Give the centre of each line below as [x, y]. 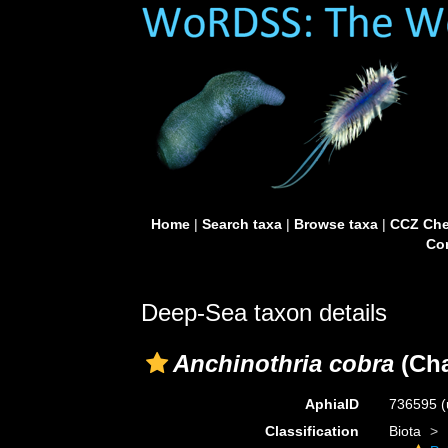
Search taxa [241, 224]
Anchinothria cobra [283, 363]
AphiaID [331, 404]
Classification [311, 431]
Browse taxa [335, 224]
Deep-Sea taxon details [264, 312]
